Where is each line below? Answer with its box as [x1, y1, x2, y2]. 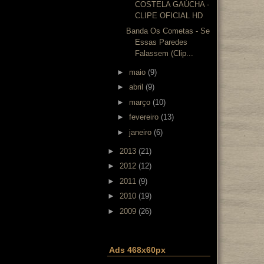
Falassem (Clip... [135, 48, 194, 58]
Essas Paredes [135, 37, 188, 47]
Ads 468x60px [109, 245, 166, 255]
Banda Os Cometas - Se [126, 26, 210, 35]
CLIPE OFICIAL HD [135, 11, 203, 20]
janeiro [128, 127, 151, 137]
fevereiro [128, 113, 159, 121]
